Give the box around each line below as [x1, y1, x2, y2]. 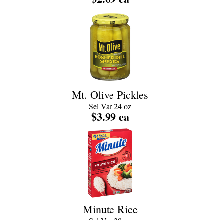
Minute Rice [82, 202, 137, 216]
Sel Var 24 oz [89, 101, 131, 111]
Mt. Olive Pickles [72, 87, 148, 102]
